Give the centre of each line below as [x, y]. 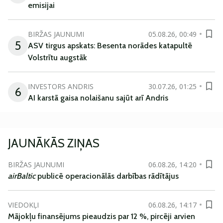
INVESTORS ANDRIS [61, 86]
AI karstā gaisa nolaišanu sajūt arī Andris [98, 98]
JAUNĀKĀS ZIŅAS [54, 143]
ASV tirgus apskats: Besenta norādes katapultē [110, 46]
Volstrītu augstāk [57, 57]
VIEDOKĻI [23, 205]
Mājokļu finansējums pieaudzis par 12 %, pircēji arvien [102, 216]
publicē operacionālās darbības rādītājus [107, 176]
